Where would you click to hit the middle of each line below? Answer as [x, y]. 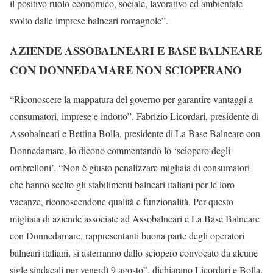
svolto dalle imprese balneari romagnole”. [89, 20]
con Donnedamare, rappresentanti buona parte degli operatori [127, 236]
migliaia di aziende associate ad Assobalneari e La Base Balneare [135, 219]
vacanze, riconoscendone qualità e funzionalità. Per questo [122, 202]
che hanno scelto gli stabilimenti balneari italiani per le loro [122, 185]
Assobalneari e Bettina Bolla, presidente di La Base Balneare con [135, 133]
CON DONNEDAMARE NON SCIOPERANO [126, 69]
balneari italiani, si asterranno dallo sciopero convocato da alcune [134, 253]
